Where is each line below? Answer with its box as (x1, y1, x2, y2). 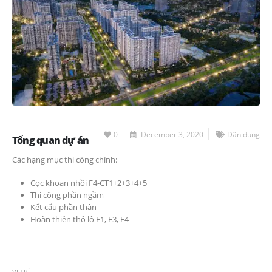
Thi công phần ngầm (30, 189, 104, 201)
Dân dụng (227, 129, 260, 139)
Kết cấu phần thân (30, 202, 97, 213)
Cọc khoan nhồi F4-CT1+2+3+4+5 (30, 177, 147, 189)
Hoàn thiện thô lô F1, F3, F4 (30, 214, 129, 225)
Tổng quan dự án (12, 133, 89, 147)
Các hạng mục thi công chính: (12, 154, 117, 165)
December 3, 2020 (139, 129, 204, 139)
